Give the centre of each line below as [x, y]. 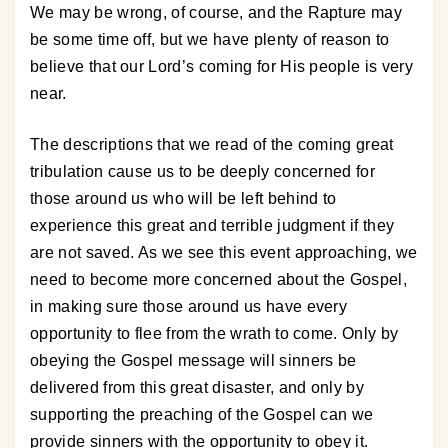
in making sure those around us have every [189, 307]
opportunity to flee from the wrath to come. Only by [214, 334]
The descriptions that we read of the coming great [212, 145]
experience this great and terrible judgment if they [212, 226]
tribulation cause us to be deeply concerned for [203, 172]
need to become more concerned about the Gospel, [219, 280]
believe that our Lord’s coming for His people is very [221, 67]
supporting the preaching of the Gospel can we [202, 415]
